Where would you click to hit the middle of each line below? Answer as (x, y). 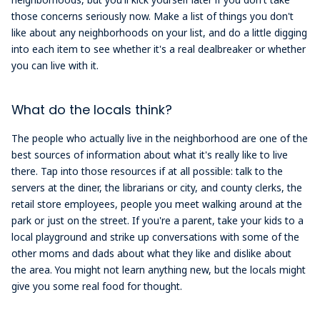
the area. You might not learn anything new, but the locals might (159, 269)
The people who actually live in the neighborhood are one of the (160, 138)
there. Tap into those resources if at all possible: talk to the (147, 171)
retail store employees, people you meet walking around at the (157, 204)
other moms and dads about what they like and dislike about (152, 253)
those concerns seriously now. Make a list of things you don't (153, 16)
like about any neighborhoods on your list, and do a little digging (160, 32)
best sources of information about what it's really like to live (150, 154)
